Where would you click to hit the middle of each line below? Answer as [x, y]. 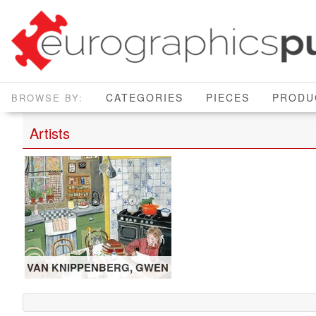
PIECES [228, 97]
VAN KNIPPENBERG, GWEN [98, 267]
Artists [50, 133]
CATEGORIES [145, 97]
